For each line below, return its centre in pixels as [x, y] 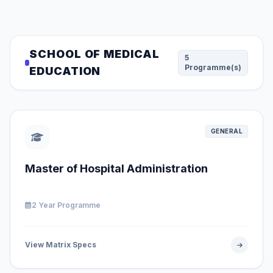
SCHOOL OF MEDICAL [94, 54]
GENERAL [226, 131]
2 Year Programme [66, 205]
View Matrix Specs [61, 245]
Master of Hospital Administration [116, 168]
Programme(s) [213, 67]
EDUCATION [65, 71]
